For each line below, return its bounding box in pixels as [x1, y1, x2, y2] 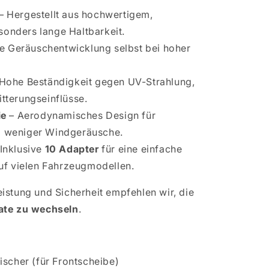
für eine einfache [98, 142, 183, 155]
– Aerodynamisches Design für [6, 109, 156, 121]
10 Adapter [44, 142, 99, 155]
